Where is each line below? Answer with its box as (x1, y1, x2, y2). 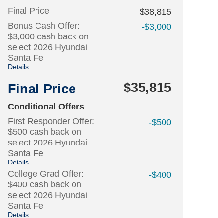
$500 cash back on (8, 127, 81, 137)
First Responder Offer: (8, 116, 94, 126)
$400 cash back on (8, 180, 81, 189)
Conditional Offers (8, 102, 84, 111)
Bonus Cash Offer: (8, 21, 80, 31)
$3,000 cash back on (8, 32, 89, 41)
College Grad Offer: (8, 169, 84, 179)
